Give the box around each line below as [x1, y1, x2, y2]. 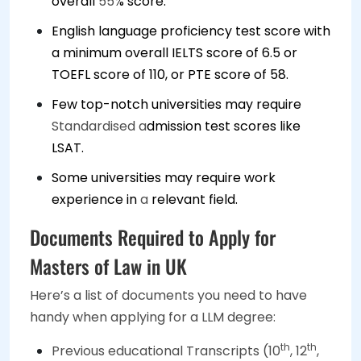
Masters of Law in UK [30, 251, 187, 281]
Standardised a [52, 117, 147, 136]
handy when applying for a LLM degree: [30, 308, 276, 327]
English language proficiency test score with [52, 22, 330, 41]
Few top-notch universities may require [52, 95, 301, 114]
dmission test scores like [147, 117, 301, 136]
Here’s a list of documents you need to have [30, 286, 307, 305]
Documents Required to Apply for [30, 222, 276, 252]
